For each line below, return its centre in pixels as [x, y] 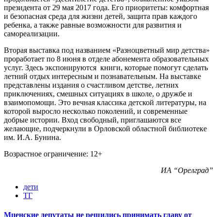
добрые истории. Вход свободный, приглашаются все [93, 120]
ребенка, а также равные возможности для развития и [93, 25]
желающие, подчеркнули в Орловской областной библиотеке [105, 129]
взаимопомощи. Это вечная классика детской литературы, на [105, 103]
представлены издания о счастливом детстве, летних [91, 85]
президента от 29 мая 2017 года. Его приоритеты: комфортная [106, 8]
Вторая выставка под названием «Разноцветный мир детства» [107, 50]
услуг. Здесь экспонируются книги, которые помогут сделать [106, 68]
